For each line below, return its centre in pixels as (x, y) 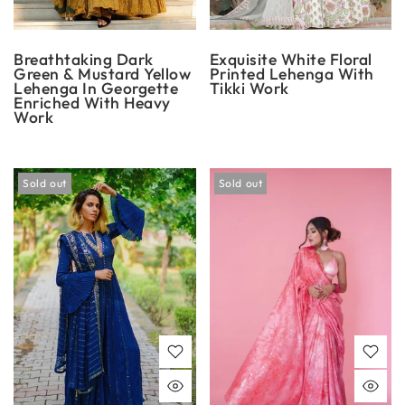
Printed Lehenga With (292, 73)
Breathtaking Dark (84, 59)
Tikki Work (249, 88)
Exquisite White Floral (291, 59)
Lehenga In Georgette (96, 88)
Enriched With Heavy (92, 102)
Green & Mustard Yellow (102, 73)
